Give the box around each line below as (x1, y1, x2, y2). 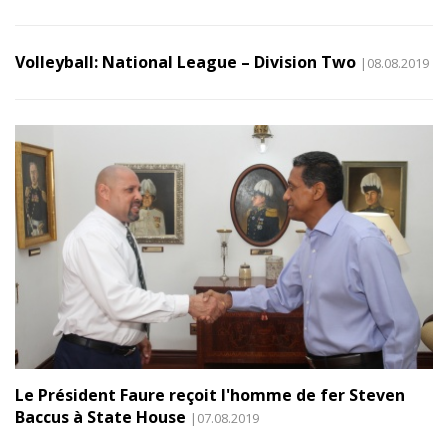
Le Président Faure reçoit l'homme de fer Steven (15, 383, 405, 406)
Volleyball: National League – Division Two (15, 51, 356, 74)
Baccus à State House (15, 405, 186, 428)
